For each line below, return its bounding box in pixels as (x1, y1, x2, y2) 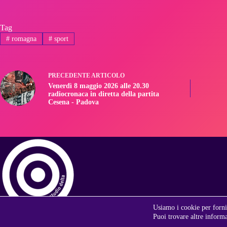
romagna (9, 34, 36, 43)
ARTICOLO (91, 71, 125, 79)
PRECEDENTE (48, 71, 91, 79)
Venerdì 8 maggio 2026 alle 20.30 (48, 82, 149, 90)
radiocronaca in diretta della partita (48, 90, 159, 98)
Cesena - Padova (48, 98, 99, 106)
